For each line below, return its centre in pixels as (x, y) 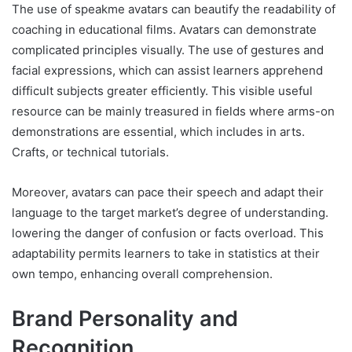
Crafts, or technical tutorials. (90, 152)
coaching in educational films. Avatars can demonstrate (164, 29)
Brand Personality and (125, 318)
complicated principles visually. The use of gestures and (168, 49)
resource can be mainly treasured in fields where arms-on (173, 111)
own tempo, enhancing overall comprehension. (142, 273)
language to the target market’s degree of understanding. (170, 212)
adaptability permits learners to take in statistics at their (166, 253)
